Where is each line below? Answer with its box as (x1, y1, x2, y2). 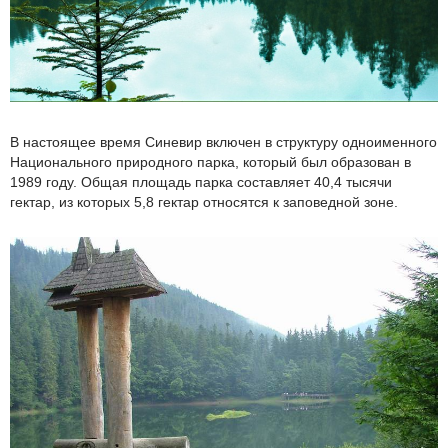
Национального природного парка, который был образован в (10, 154, 411, 171)
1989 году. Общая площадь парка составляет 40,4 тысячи (10, 174, 392, 191)
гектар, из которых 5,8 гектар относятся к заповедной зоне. (10, 194, 398, 211)
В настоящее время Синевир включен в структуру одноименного (10, 134, 437, 151)
